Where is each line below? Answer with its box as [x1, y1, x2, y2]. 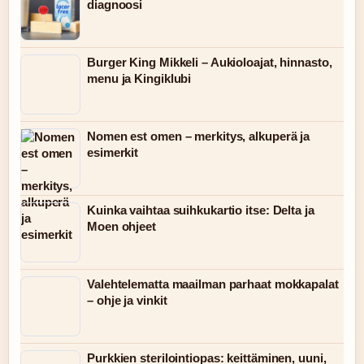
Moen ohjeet [87, 219, 156, 233]
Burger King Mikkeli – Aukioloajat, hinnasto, [87, 55, 332, 69]
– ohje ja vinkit [87, 293, 167, 307]
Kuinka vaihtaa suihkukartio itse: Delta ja [87, 203, 314, 217]
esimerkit [87, 145, 139, 159]
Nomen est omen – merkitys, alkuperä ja [87, 129, 310, 143]
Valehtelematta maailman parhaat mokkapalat [87, 277, 339, 291]
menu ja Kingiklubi [87, 71, 192, 85]
